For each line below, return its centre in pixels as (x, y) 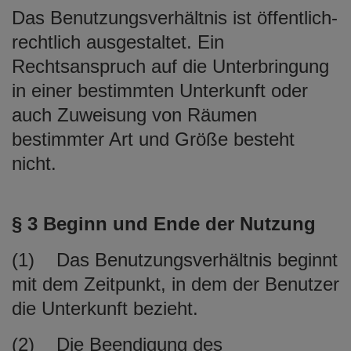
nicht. (34, 163)
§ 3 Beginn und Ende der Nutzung (164, 223)
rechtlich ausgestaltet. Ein (118, 42)
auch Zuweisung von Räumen (134, 114)
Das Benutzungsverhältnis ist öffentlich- (175, 17)
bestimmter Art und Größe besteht (153, 139)
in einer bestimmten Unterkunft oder (160, 90)
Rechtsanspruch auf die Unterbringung (170, 66)
